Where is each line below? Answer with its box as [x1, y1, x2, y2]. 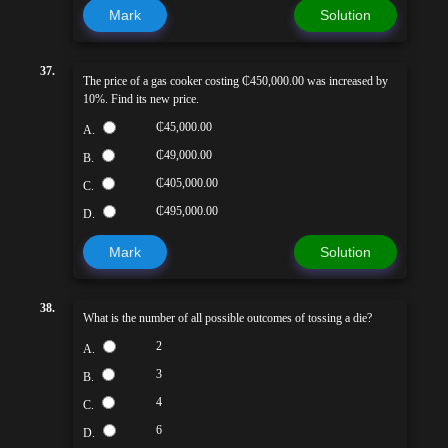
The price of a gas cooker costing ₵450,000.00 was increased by [83, 73, 388, 88]
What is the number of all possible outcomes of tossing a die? [83, 310, 372, 325]
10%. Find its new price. [83, 91, 199, 106]
